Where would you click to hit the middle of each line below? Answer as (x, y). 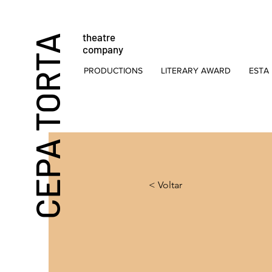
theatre (99, 37)
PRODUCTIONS (113, 70)
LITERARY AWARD (196, 70)
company (103, 49)
